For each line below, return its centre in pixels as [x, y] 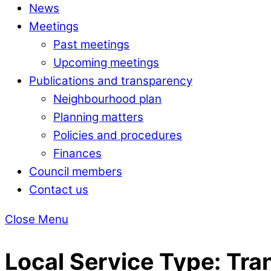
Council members [76, 171]
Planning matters [98, 117]
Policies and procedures [118, 135]
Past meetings [91, 44]
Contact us [59, 189]
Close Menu [37, 219]
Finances [77, 153]
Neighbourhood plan [107, 99]
